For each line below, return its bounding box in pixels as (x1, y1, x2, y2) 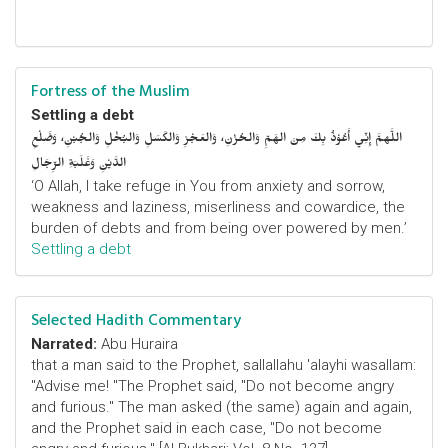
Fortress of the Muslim (31, 78, 190, 104)
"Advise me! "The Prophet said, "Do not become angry (31, 377, 394, 395)
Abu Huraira (97, 335, 178, 353)
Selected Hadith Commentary (31, 307, 241, 333)
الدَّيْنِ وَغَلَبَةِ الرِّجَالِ (31, 158, 126, 173)
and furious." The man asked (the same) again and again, (31, 398, 412, 416)
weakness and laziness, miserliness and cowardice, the (31, 198, 405, 216)
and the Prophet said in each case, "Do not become (31, 419, 382, 437)
